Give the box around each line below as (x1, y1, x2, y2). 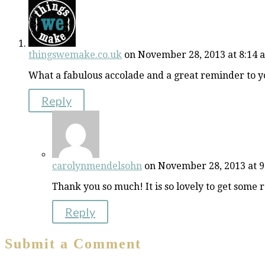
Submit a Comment (5, 235, 141, 251)
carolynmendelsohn (52, 160, 142, 172)
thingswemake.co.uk (28, 49, 122, 60)
